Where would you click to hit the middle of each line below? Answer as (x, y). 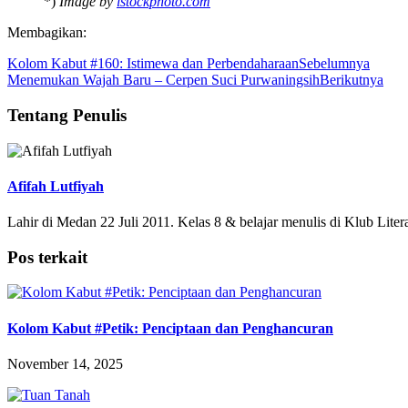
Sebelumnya (334, 64)
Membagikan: (47, 33)
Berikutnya (352, 80)
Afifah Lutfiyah (56, 186)
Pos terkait (47, 257)
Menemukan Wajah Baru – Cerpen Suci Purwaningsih (163, 80)
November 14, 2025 (65, 364)
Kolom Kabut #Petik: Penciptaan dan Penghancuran (170, 328)
